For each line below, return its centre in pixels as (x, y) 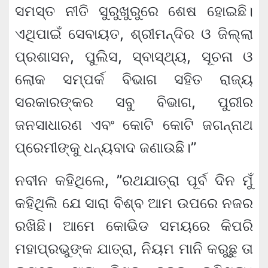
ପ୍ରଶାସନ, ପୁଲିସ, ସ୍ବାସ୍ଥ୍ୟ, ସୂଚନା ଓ (134, 56)
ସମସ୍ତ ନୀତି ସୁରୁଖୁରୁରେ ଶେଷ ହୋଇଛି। (134, 11)
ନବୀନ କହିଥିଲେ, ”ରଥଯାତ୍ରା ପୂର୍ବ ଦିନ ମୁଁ (134, 180)
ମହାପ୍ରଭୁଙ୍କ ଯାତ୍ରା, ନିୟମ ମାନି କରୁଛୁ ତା (134, 248)
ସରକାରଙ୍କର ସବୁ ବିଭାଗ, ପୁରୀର (134, 102)
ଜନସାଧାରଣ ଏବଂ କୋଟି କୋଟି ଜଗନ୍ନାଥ (134, 124)
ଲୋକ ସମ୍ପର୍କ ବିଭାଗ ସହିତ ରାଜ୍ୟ (134, 79)
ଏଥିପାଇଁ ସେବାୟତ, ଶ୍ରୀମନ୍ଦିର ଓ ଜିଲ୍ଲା (134, 33)
